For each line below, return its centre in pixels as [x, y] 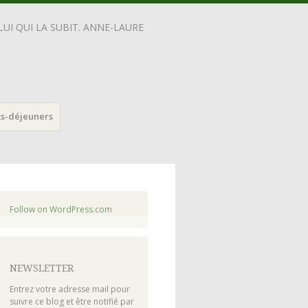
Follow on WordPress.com [60, 209]
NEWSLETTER [41, 268]
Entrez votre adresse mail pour [69, 289]
